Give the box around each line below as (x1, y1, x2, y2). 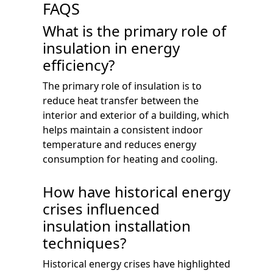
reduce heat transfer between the (43, 93, 199, 107)
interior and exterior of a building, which (43, 108, 229, 122)
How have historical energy (43, 181, 230, 202)
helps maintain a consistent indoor (43, 122, 203, 136)
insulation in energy (43, 37, 180, 58)
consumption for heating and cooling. (43, 152, 218, 166)
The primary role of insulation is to (43, 79, 202, 93)
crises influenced (43, 198, 160, 219)
